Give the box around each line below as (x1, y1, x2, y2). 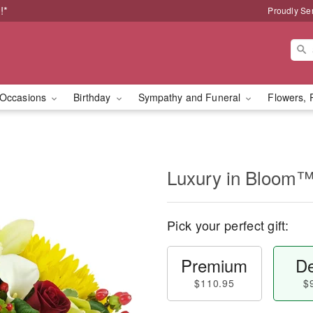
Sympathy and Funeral (138, 90, 244, 104)
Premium (181, 253, 248, 277)
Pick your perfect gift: (167, 216, 289, 234)
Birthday (73, 90, 114, 104)
